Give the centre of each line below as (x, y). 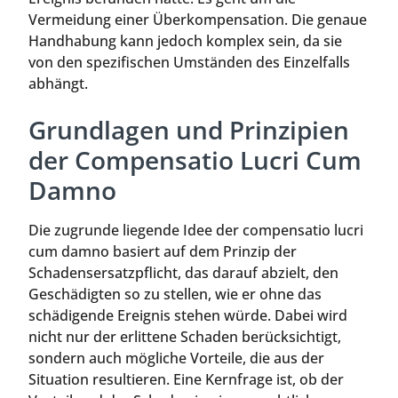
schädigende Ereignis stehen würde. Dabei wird (188, 315)
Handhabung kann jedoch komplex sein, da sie (185, 41)
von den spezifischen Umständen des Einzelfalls (189, 63)
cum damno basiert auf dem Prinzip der (163, 251)
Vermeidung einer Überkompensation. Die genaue (198, 20)
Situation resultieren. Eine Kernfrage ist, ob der (186, 379)
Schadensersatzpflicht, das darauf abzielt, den (183, 272)
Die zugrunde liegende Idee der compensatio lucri (196, 230)
